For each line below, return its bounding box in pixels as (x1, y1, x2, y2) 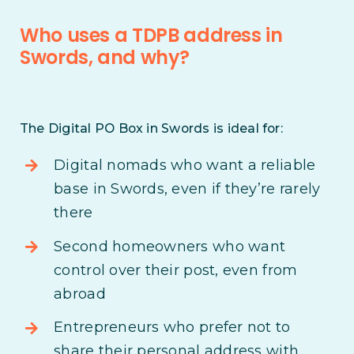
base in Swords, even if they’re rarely (54, 180, 321, 198)
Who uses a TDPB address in (19, 22, 283, 49)
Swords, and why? (19, 44, 190, 71)
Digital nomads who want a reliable (54, 156, 316, 175)
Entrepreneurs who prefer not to (54, 318, 291, 337)
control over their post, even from (54, 261, 298, 279)
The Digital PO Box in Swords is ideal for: (19, 121, 283, 137)
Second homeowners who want (54, 237, 286, 255)
